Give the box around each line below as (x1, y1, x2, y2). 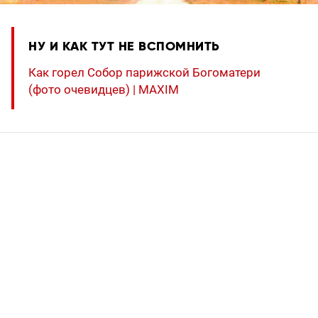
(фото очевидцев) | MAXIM (28, 82, 179, 97)
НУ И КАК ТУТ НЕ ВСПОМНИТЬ (28, 40, 220, 53)
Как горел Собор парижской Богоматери (28, 65, 261, 79)
